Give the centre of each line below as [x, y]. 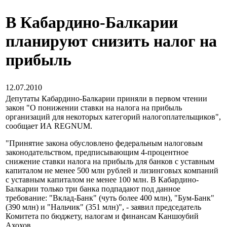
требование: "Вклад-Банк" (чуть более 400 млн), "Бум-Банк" [110, 198]
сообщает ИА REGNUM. [49, 126]
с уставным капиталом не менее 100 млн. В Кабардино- [102, 180]
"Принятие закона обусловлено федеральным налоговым [104, 143]
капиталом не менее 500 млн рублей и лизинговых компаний [112, 171]
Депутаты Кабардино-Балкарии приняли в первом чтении [106, 99]
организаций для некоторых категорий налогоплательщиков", [113, 117]
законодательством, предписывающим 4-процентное [97, 152]
